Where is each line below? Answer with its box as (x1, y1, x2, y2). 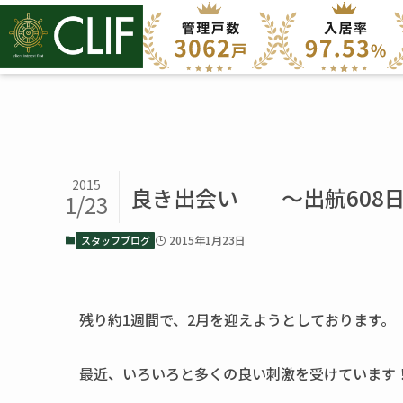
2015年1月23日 (168, 232, 246, 247)
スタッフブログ (80, 232, 150, 247)
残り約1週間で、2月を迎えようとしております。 (79, 309, 395, 330)
